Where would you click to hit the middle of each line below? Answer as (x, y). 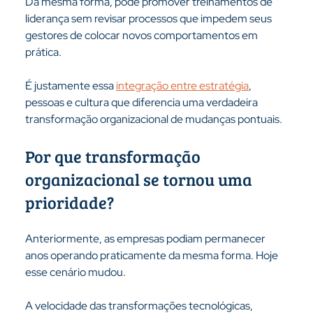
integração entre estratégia (182, 86)
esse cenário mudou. (75, 272)
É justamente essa (70, 86)
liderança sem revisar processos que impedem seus (149, 19)
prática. (43, 52)
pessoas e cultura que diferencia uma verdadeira (142, 102)
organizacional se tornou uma (140, 179)
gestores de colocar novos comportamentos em (142, 35)
